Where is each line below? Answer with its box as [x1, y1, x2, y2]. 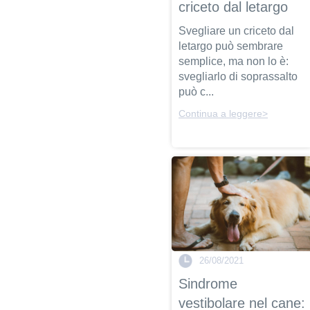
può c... [179, 86, 215, 98]
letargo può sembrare [179, 40, 284, 53]
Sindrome [179, 276, 238, 292]
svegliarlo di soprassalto [179, 71, 298, 83]
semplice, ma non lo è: [179, 55, 289, 68]
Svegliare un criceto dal [179, 25, 295, 37]
